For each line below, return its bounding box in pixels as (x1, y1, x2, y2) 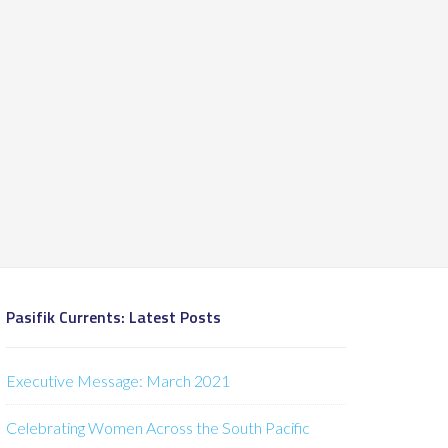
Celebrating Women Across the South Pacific (6, 418, 310, 437)
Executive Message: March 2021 (6, 371, 230, 390)
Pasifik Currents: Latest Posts (6, 305, 221, 329)
